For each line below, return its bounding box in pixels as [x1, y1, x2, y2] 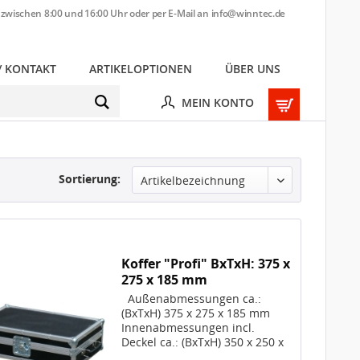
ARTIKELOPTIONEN [88, 61, 192, 76]
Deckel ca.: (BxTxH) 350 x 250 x [121, 334, 284, 350]
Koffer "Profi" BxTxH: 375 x [121, 255, 291, 273]
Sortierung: [59, 171, 121, 186]
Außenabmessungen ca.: [121, 291, 262, 307]
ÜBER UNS [224, 61, 280, 76]
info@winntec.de [211, 6, 285, 20]
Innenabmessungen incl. [121, 320, 256, 336]
